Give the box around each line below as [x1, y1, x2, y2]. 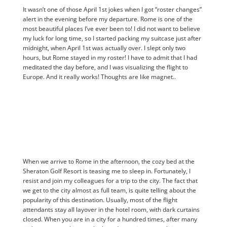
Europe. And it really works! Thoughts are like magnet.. [22, 72, 176, 82]
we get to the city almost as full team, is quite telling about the [22, 186, 196, 195]
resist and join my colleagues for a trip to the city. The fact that [22, 176, 198, 185]
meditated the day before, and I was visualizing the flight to [22, 63, 188, 72]
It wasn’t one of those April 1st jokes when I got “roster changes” [22, 5, 202, 14]
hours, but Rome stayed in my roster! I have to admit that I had [22, 53, 197, 62]
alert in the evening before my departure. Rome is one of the [22, 15, 193, 24]
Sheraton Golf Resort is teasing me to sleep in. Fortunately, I [22, 167, 191, 176]
